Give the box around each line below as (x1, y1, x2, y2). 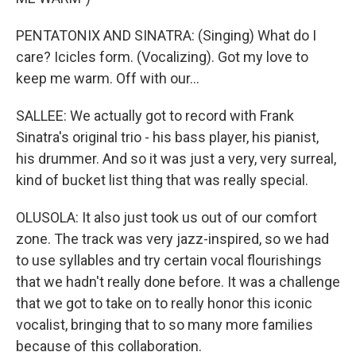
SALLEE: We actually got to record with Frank (16, 107, 294, 124)
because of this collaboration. (16, 338, 202, 354)
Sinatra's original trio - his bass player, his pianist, (16, 129, 319, 145)
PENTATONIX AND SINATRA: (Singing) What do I (16, 27, 316, 44)
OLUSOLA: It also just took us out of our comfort (16, 209, 317, 226)
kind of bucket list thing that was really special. (16, 172, 308, 188)
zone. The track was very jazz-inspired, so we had (16, 230, 329, 247)
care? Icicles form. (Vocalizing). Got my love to (16, 48, 308, 65)
